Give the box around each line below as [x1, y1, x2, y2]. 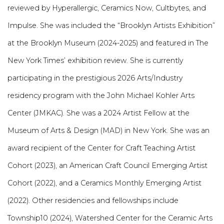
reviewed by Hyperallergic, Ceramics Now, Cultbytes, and [7, 3, 206, 13]
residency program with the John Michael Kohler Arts [7, 91, 194, 100]
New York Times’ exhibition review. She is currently [7, 56, 183, 65]
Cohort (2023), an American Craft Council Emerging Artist [7, 161, 207, 170]
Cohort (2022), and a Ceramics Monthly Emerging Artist [7, 178, 201, 188]
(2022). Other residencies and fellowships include [7, 196, 178, 205]
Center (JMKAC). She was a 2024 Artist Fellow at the [7, 108, 189, 118]
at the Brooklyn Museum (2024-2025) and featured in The [7, 38, 208, 48]
